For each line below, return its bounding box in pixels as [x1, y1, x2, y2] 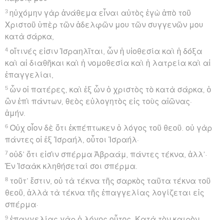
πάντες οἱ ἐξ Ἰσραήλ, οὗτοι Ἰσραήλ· [5, 136, 139, 144]
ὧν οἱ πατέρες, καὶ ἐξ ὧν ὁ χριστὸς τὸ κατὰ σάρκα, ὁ [10, 85, 212, 94]
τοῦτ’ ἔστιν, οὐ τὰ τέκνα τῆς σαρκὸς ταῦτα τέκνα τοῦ [10, 177, 211, 185]
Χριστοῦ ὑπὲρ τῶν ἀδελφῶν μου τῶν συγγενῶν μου [5, 21, 203, 29]
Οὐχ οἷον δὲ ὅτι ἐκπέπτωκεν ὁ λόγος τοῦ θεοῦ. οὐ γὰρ [10, 124, 213, 132]
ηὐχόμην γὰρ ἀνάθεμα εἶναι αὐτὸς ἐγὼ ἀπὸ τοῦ [9, 9, 192, 17]
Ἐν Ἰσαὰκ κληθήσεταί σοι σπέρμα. [5, 162, 137, 170]
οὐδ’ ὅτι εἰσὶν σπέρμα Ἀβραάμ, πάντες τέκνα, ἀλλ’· [9, 150, 208, 159]
